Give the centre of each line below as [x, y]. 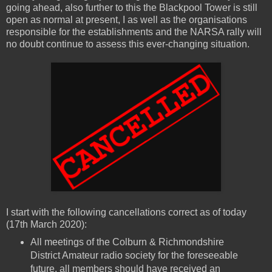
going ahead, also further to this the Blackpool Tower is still [132, 8]
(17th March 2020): [46, 225]
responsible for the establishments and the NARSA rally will [134, 32]
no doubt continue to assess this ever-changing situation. [128, 44]
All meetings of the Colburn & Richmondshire [127, 242]
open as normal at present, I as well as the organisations [127, 20]
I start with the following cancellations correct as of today [126, 212]
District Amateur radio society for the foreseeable [134, 256]
